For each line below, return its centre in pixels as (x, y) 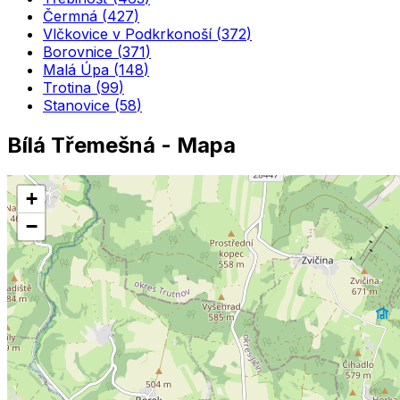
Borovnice (78, 51)
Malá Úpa (76, 69)
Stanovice (76, 105)
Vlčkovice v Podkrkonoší (127, 33)
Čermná (70, 16)
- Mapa (196, 145)
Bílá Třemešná (81, 145)
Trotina (67, 87)
